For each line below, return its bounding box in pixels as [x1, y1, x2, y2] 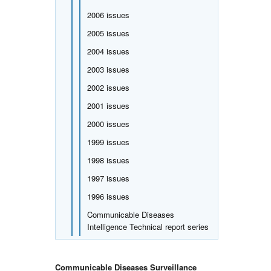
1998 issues [87, 154, 129, 166]
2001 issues [87, 99, 129, 111]
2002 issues [87, 81, 129, 93]
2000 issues [87, 117, 129, 129]
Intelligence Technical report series [87, 220, 209, 232]
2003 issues [87, 63, 129, 75]
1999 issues [87, 135, 129, 148]
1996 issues [87, 190, 129, 202]
